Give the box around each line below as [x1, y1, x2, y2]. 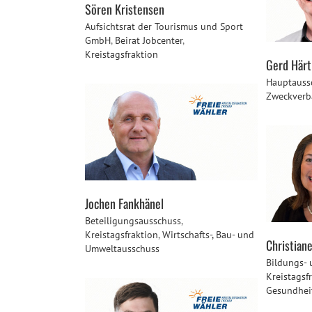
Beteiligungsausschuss [85, 214, 181, 228]
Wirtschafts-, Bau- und [162, 228, 254, 242]
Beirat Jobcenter [115, 34, 182, 47]
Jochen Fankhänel [85, 194, 164, 213]
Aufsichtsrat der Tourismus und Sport [85, 20, 243, 33]
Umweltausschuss [85, 242, 159, 256]
